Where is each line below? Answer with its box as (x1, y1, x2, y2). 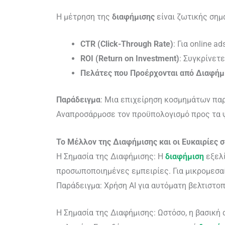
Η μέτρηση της (56, 12, 112, 22)
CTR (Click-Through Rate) (80, 39, 173, 49)
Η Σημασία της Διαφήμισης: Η (56, 151, 165, 161)
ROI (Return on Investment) (80, 54, 179, 64)
